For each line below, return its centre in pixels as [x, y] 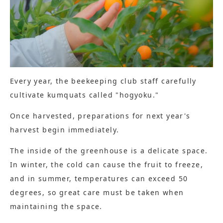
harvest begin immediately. [65, 130]
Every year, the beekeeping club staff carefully [103, 81]
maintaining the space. [56, 207]
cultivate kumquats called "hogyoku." [85, 95]
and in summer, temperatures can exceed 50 [99, 179]
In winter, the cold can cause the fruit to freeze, [107, 165]
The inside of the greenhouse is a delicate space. [109, 151]
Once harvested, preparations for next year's [100, 116]
